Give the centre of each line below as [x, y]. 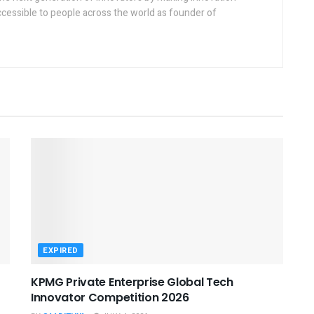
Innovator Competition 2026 [110, 297]
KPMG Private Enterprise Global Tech [132, 282]
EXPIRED [61, 250]
